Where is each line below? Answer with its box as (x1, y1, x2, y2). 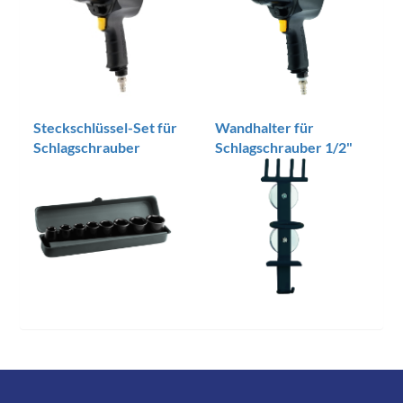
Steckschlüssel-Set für (33, 118, 178, 136)
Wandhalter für (215, 118, 314, 136)
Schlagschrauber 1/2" (215, 138, 353, 156)
